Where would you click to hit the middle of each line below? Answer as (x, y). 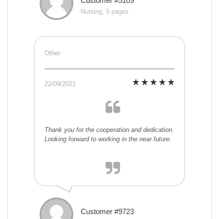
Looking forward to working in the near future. (108, 139)
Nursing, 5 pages (105, 12)
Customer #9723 (107, 212)
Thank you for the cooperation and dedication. (109, 130)
